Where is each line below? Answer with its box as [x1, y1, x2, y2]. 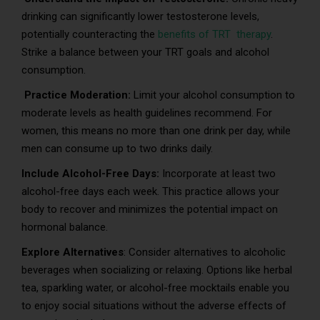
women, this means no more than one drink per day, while [21, 124, 291, 138]
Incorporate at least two [159, 167, 276, 181]
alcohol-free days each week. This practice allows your [21, 185, 279, 199]
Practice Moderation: [21, 89, 134, 102]
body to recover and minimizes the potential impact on [21, 203, 278, 216]
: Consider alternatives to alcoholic [124, 246, 286, 259]
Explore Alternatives [21, 246, 124, 259]
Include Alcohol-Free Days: [21, 167, 159, 181]
